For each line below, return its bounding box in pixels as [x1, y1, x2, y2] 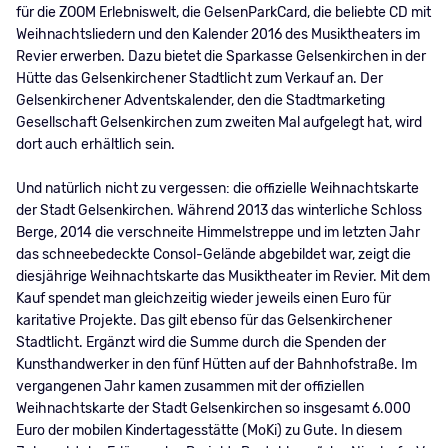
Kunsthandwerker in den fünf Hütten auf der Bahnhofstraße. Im [15, 356, 417, 374]
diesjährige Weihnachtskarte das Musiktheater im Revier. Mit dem [15, 268, 430, 286]
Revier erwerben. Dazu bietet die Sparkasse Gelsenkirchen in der [15, 48, 426, 66]
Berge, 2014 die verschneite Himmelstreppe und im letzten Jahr [15, 224, 420, 242]
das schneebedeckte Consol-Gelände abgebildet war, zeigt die [15, 246, 411, 264]
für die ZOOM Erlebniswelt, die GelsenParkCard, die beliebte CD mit [15, 4, 431, 22]
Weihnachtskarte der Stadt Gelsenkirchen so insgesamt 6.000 [15, 400, 411, 418]
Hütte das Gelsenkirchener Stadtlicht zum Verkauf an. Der [15, 70, 383, 88]
